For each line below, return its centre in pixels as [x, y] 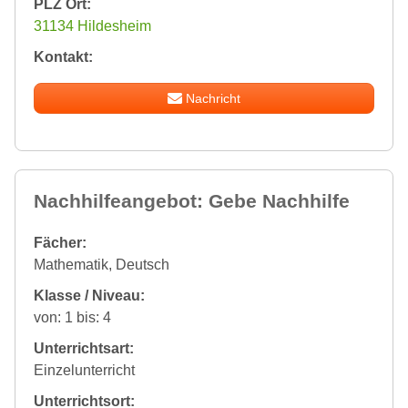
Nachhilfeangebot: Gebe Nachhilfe [192, 201]
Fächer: [60, 243]
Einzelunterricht [84, 371]
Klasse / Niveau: [89, 296]
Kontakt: [63, 57]
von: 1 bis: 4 [72, 318]
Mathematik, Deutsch [102, 265]
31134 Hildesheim [92, 26]
